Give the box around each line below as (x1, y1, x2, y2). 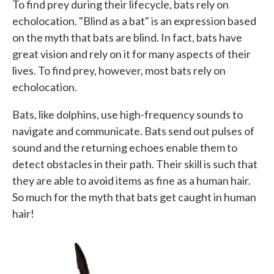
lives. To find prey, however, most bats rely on (12, 64, 226, 78)
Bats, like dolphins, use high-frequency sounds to (12, 108, 243, 122)
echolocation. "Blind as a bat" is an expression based (12, 14, 256, 28)
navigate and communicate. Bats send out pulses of (12, 124, 254, 138)
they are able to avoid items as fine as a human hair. (12, 174, 251, 188)
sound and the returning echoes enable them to (12, 141, 237, 155)
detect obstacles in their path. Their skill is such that (12, 157, 257, 171)
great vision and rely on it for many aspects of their (12, 47, 251, 61)
